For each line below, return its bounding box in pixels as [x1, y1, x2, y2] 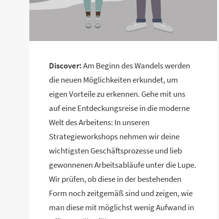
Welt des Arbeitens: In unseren [49, 117, 150, 128]
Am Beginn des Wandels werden [82, 60, 190, 71]
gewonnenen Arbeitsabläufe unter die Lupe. [49, 159, 196, 170]
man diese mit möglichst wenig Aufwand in [49, 202, 194, 213]
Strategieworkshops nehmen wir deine [49, 131, 179, 142]
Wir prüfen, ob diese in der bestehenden [49, 174, 181, 184]
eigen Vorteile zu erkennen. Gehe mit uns [49, 88, 185, 99]
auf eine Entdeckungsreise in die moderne [49, 103, 190, 113]
